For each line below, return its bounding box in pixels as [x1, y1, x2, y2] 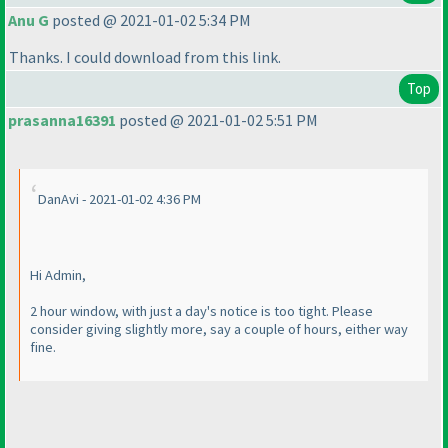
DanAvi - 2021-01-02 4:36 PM [38, 190, 201, 209]
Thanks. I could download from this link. [9, 47, 281, 68]
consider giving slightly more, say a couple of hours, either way [30, 320, 408, 339]
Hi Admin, [30, 266, 86, 285]
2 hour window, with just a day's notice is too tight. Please [30, 302, 373, 321]
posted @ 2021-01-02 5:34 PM [49, 10, 251, 31]
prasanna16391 [8, 110, 116, 131]
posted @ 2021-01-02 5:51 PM [116, 110, 318, 131]
